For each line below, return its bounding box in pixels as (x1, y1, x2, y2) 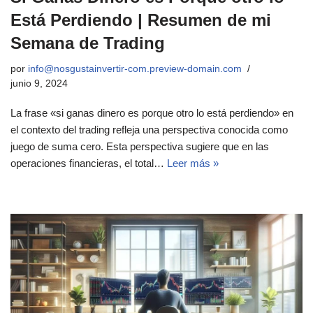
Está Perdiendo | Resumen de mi (10, 10, 271, 30)
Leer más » (167, 157, 219, 170)
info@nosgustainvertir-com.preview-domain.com (28, 64, 242, 75)
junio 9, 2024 (10, 78, 68, 89)
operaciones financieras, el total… (10, 157, 167, 170)
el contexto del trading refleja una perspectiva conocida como (10, 124, 288, 136)
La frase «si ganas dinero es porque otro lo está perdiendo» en (10, 107, 293, 119)
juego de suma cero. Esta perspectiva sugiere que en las (10, 140, 269, 153)
